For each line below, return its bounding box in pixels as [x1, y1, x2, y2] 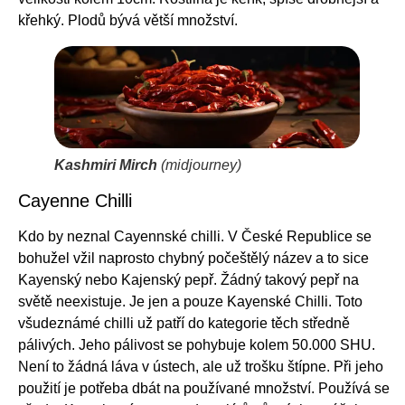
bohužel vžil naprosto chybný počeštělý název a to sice [18, 250, 369, 266]
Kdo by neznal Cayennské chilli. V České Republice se [18, 228, 372, 244]
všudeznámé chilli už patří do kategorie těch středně [18, 315, 350, 331]
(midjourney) [157, 156, 241, 173]
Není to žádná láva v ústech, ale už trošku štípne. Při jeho [18, 358, 383, 374]
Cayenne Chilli [18, 190, 132, 211]
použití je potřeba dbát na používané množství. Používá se [18, 380, 390, 396]
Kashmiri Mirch [54, 156, 157, 173]
